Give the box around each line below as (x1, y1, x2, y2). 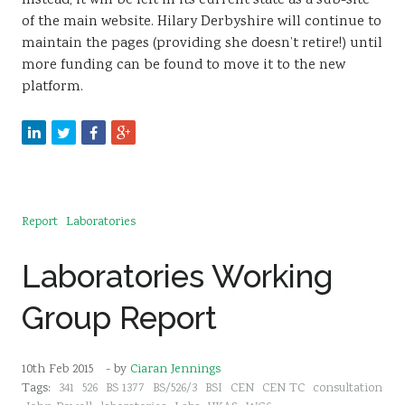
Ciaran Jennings (130, 361, 221, 379)
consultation (313, 380, 382, 398)
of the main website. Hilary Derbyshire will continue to (22, 12, 381, 33)
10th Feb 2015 (22, 361, 93, 379)
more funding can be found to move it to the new (22, 55, 345, 76)
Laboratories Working (22, 258, 333, 295)
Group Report (22, 299, 217, 336)
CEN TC (262, 380, 305, 398)
